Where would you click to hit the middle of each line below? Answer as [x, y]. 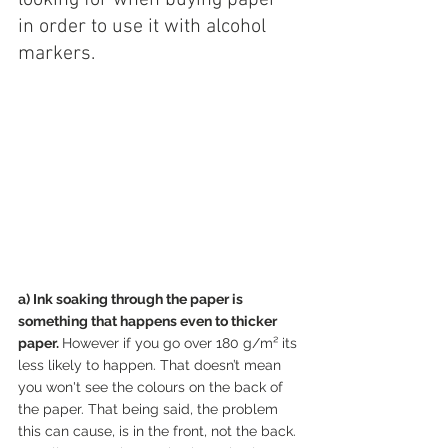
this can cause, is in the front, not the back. [159, 431]
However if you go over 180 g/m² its [181, 343]
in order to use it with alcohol [144, 26]
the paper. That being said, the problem [150, 409]
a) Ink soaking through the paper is [132, 299]
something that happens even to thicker [149, 321]
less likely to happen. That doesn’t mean [151, 365]
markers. [56, 53]
